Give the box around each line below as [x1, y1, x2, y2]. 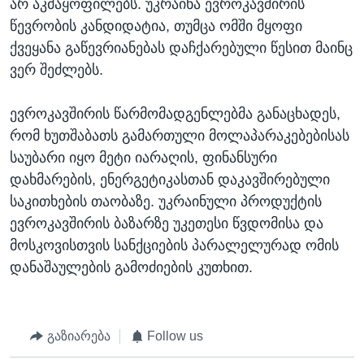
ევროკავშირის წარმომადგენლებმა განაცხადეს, [10, 106, 340, 123]
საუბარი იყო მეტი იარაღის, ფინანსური [10, 149, 277, 167]
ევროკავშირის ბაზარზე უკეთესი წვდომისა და [10, 215, 323, 232]
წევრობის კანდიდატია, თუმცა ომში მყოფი [10, 18, 302, 35]
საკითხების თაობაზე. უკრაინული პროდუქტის [10, 193, 322, 210]
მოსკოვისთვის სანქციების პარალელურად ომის [10, 237, 339, 254]
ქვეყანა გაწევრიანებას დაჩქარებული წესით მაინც [10, 40, 353, 57]
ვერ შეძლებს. [10, 62, 103, 79]
